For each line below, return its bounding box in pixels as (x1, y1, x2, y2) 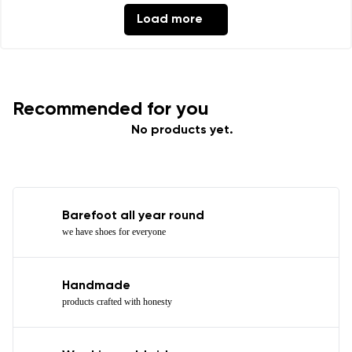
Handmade (62, 279, 130, 292)
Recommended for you (13, 99, 209, 119)
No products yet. (131, 123, 233, 137)
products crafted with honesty (62, 295, 172, 307)
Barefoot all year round (62, 209, 204, 222)
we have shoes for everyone (62, 225, 166, 237)
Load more (137, 13, 203, 26)
